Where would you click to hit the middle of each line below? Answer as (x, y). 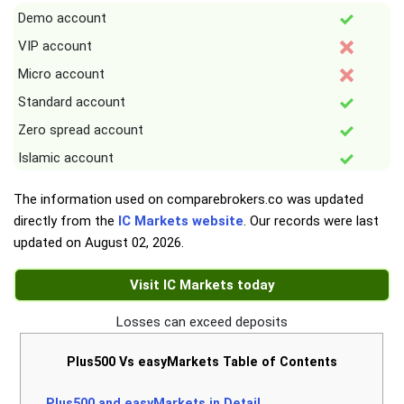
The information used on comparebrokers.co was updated (188, 200)
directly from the (66, 221)
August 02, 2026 (133, 243)
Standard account (72, 102)
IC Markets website (181, 221)
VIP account (55, 46)
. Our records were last (311, 221)
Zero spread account (81, 130)
